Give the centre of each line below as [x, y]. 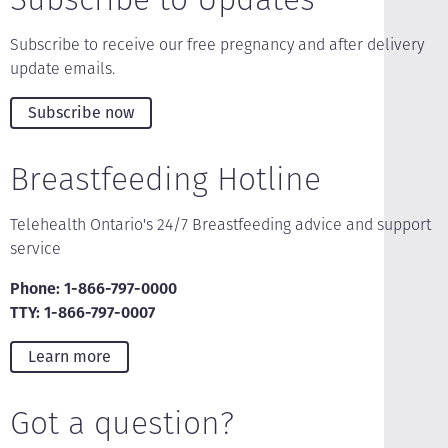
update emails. [62, 68]
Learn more [69, 356]
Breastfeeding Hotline [165, 178]
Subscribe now [81, 112]
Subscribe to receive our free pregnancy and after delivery [217, 44]
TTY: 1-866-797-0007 [82, 312]
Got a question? [122, 422]
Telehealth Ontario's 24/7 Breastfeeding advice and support [220, 224]
